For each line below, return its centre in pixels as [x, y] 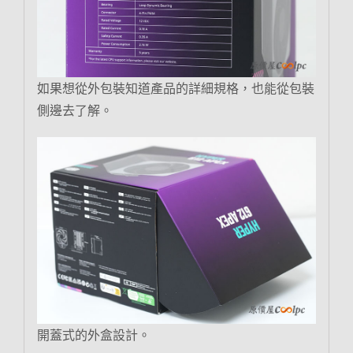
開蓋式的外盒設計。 [93, 334]
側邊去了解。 [74, 111]
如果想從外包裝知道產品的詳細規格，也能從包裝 [175, 89]
